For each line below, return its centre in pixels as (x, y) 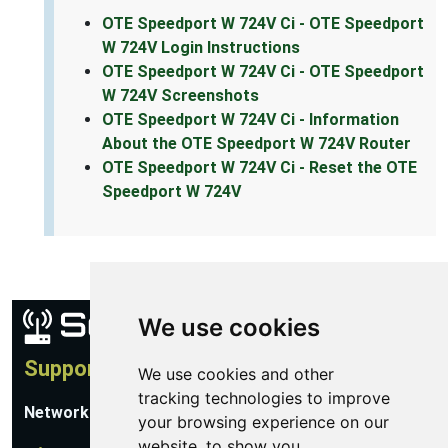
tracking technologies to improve (263, 398)
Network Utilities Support (121, 413)
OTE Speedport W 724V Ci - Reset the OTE (259, 168)
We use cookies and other (235, 374)
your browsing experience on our (263, 422)
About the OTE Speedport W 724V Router (256, 144)
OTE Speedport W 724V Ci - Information (250, 120)
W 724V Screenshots (180, 96)
